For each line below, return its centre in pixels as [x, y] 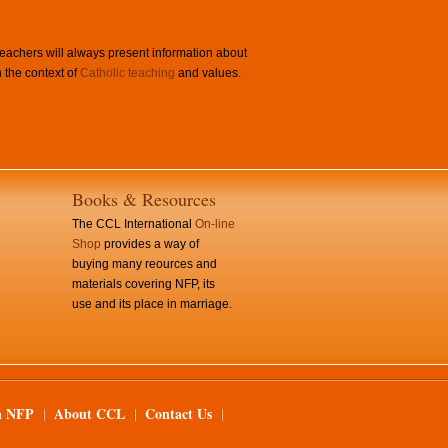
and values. [208, 73]
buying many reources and [144, 264]
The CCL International [133, 224]
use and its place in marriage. [152, 304]
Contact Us [178, 413]
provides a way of [150, 244]
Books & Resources [144, 199]
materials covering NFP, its [143, 284]
